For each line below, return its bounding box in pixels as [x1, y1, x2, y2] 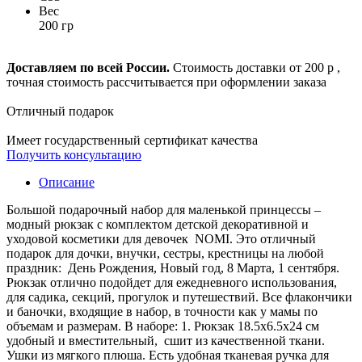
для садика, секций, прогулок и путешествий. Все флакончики [6, 290, 352, 305]
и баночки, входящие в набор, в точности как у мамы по [6, 305, 318, 319]
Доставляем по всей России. [6, 61, 170, 75]
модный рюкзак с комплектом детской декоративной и [6, 217, 309, 232]
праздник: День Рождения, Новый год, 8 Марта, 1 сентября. [6, 261, 339, 276]
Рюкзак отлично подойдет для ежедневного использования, [6, 276, 337, 290]
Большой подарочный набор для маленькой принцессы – [6, 203, 321, 217]
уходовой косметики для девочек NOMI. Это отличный [6, 232, 316, 246]
